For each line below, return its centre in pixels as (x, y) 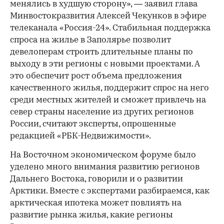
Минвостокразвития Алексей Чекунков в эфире (108, 16)
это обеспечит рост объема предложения (96, 76)
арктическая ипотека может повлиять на (96, 203)
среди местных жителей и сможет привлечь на (108, 100)
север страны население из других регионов (102, 112)
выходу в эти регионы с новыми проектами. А (105, 64)
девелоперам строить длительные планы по (101, 52)
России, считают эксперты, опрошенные (93, 124)
